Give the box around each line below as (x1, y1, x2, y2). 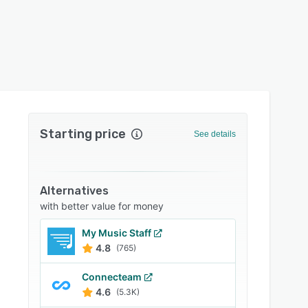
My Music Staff (82, 227, 152, 239)
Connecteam (82, 271, 142, 283)
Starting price (40, 126, 126, 142)
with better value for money (40, 200, 164, 212)
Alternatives (40, 184, 109, 197)
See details (193, 129, 236, 139)
